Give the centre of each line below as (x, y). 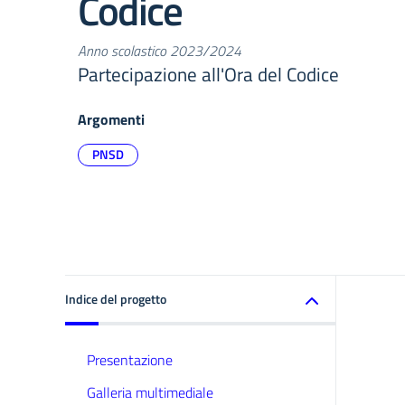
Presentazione (130, 360)
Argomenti (111, 119)
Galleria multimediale (150, 392)
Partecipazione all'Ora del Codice (208, 74)
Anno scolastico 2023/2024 (160, 50)
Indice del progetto (116, 299)
